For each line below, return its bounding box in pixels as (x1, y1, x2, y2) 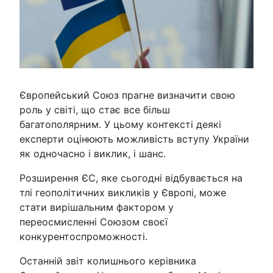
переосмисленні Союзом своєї (19, 215, 168, 228)
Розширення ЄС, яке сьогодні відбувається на (19, 171, 243, 184)
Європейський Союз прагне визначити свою (19, 88, 235, 101)
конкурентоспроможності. (19, 230, 147, 243)
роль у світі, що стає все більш (19, 103, 170, 116)
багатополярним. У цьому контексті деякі (19, 118, 221, 130)
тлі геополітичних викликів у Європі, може (19, 186, 226, 199)
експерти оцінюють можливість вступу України (19, 132, 249, 145)
